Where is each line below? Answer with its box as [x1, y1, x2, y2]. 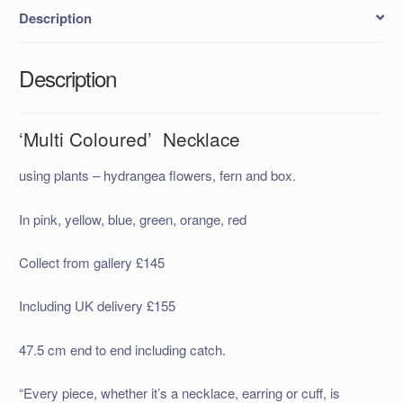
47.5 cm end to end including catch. [18, 339, 226, 359]
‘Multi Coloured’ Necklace [18, 124, 240, 152]
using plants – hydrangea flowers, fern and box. [18, 166, 296, 185]
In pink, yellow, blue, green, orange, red [18, 209, 246, 228]
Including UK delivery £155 [18, 296, 175, 316]
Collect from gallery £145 [18, 253, 165, 273]
